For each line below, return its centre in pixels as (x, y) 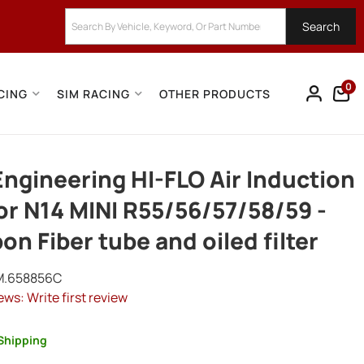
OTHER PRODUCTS (215, 93)
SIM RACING (93, 93)
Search (321, 26)
